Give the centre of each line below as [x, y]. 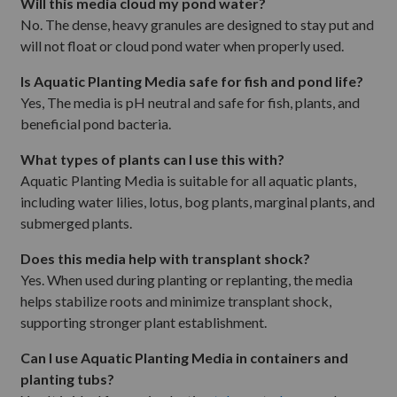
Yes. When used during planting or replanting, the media [187, 279]
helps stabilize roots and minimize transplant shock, [176, 300]
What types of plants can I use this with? [152, 159]
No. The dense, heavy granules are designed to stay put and [197, 24]
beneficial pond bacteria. [96, 123]
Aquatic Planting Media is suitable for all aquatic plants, [188, 180]
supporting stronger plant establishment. [144, 322]
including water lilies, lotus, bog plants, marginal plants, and [198, 201]
